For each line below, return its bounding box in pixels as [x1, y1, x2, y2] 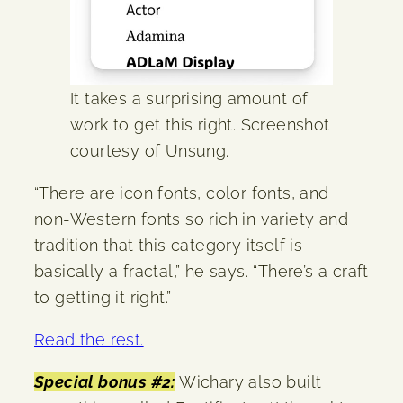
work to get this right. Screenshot [70, 114, 330, 134]
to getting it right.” [34, 287, 172, 307]
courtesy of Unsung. [70, 140, 229, 160]
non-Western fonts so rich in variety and [34, 209, 348, 228]
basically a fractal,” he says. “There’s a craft [34, 261, 369, 281]
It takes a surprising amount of [70, 88, 309, 108]
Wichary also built [175, 372, 322, 391]
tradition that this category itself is [34, 235, 303, 255]
